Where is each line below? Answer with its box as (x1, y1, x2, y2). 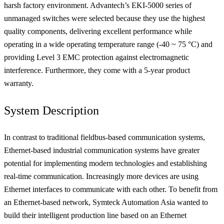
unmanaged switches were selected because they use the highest (4, 14, 205, 23)
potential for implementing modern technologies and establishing (4, 159, 207, 168)
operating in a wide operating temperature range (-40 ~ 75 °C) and (4, 40, 212, 49)
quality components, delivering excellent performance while (4, 27, 192, 36)
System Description (4, 104, 99, 117)
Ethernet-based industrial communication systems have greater (4, 146, 199, 155)
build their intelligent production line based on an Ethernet (4, 211, 186, 220)
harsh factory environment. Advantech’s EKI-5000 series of (4, 1, 191, 10)
